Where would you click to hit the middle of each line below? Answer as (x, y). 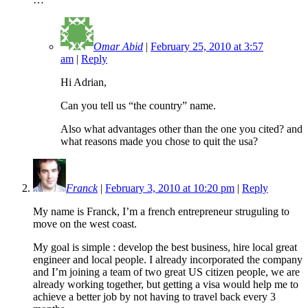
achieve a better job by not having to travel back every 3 (154, 296)
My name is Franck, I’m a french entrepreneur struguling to (161, 211)
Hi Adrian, (84, 82)
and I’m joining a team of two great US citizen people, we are (166, 272)
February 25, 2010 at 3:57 (207, 46)
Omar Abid (118, 46)
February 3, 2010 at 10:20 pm (170, 188)
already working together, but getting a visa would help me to (166, 284)
